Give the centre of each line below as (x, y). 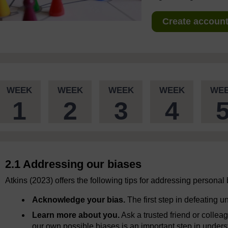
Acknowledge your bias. (79, 200)
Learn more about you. (76, 215)
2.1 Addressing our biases (73, 164)
